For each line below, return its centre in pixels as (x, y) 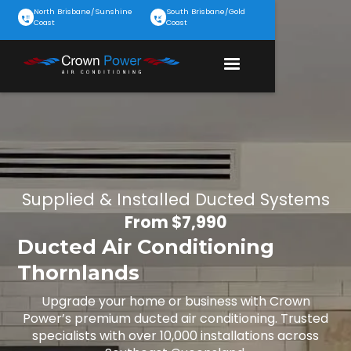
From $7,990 (175, 222)
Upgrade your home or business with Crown (175, 301)
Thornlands (79, 272)
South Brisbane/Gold (206, 11)
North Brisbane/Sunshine (83, 11)
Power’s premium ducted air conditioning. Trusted (175, 318)
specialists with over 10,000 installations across (175, 336)
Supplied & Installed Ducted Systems (175, 199)
